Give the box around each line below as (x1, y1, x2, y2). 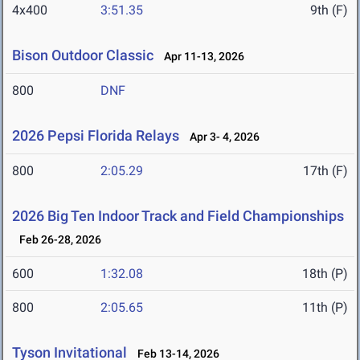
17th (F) (303, 163, 348, 179)
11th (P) (302, 300, 348, 316)
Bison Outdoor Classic (12, 47, 153, 64)
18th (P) (302, 266, 348, 282)
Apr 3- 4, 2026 (182, 130, 260, 144)
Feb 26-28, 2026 (12, 233, 101, 247)
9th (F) (310, 2, 348, 18)
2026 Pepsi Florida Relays (12, 127, 179, 145)
